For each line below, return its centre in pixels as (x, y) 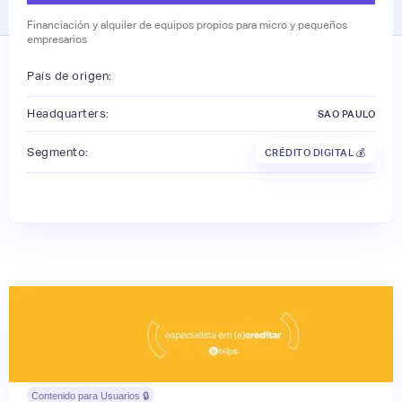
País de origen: (70, 75)
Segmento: (58, 152)
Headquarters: (68, 114)
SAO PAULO (346, 114)
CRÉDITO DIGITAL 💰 (315, 152)
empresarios (57, 40)
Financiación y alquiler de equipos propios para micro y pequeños (187, 26)
